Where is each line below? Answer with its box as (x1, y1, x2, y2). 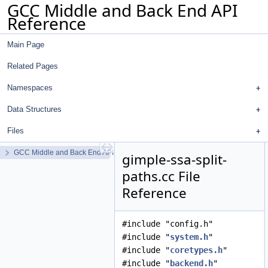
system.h (170, 232, 208, 242)
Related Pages (7, 62, 58, 71)
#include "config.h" (122, 219, 213, 229)
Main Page (7, 40, 44, 49)
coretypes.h (170, 245, 223, 255)
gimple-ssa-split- (122, 150, 227, 169)
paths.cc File (122, 167, 200, 185)
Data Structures (7, 105, 62, 114)
